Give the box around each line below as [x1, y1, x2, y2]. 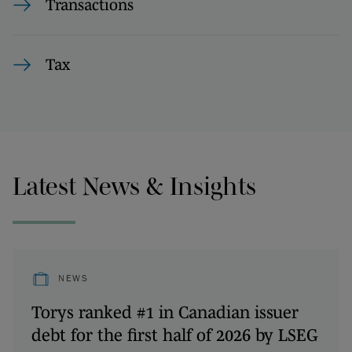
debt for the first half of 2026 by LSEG [31, 324, 318, 344]
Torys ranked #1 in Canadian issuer [31, 302, 299, 321]
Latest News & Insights [13, 172, 256, 200]
